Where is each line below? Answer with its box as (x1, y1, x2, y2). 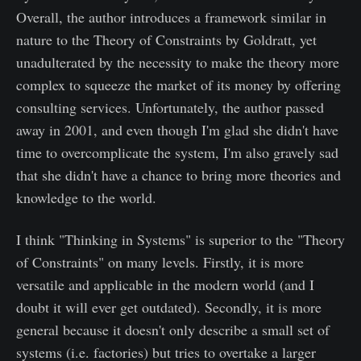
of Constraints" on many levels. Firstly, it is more (16, 252, 304, 272)
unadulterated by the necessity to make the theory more (16, 52, 339, 72)
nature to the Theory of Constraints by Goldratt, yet (16, 30, 317, 49)
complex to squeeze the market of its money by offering (16, 75, 341, 94)
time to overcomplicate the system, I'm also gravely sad (16, 143, 338, 162)
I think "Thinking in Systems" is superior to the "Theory (16, 230, 345, 249)
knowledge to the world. (16, 188, 156, 207)
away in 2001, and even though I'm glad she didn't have (16, 120, 338, 139)
